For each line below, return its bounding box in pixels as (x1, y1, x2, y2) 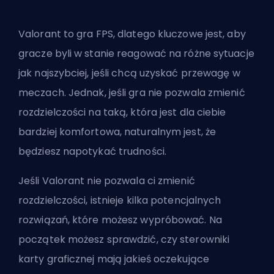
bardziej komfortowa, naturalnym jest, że (18, 124, 217, 139)
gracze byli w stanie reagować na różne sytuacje (18, 46, 254, 61)
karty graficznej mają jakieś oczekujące (18, 251, 209, 266)
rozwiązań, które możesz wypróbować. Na (18, 212, 222, 227)
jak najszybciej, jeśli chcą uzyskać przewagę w (18, 65, 240, 80)
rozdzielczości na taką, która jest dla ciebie (18, 105, 226, 119)
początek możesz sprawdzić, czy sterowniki (18, 232, 230, 246)
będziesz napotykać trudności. (18, 144, 166, 158)
